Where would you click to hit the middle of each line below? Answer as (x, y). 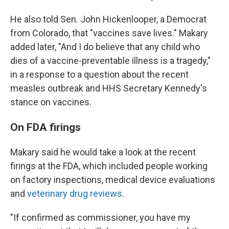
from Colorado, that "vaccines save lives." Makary (109, 33)
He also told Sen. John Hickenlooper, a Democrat (108, 19)
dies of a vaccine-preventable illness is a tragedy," (110, 61)
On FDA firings (45, 127)
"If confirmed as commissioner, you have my (100, 217)
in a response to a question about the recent (99, 74)
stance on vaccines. (51, 102)
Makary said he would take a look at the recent (103, 152)
